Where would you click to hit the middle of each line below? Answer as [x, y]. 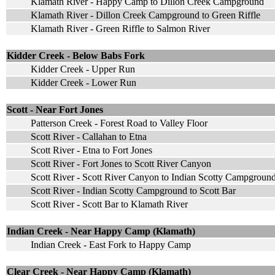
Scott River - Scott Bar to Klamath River [109, 204]
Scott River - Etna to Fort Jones [91, 150]
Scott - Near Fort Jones [55, 109]
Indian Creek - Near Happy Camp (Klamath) [101, 231]
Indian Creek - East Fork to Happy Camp [111, 244]
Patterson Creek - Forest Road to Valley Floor [119, 123]
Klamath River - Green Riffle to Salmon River [120, 28]
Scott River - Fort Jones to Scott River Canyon [121, 163]
